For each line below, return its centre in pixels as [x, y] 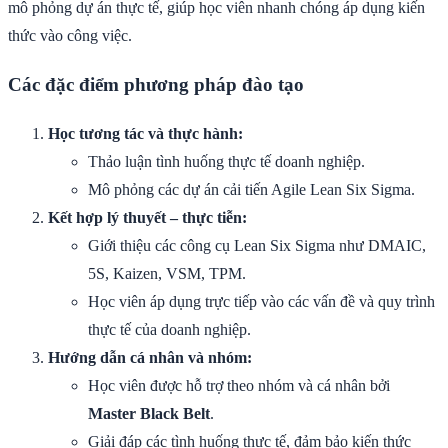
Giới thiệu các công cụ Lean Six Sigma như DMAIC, [257, 246]
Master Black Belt [149, 414]
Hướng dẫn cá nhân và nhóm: [150, 358]
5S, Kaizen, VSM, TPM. [167, 274]
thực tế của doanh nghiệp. [169, 330]
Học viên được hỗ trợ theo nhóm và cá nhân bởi [239, 386]
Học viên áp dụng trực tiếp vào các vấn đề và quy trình [261, 302]
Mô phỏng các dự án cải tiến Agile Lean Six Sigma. [251, 190]
